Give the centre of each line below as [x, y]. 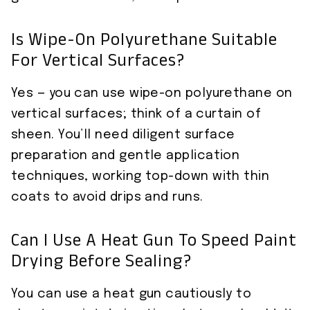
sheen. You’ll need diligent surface [123, 135]
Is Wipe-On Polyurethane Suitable [144, 43]
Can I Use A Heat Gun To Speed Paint [154, 244]
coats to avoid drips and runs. [107, 197]
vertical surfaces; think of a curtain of [136, 114]
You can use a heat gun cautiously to [131, 294]
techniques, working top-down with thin [140, 176]
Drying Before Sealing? [101, 264]
